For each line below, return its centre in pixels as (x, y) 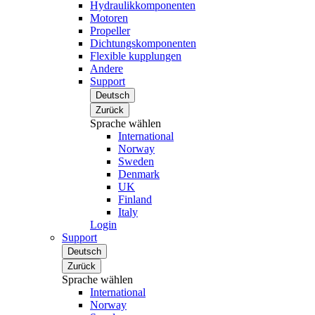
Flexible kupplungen (136, 56)
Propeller (110, 31)
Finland (135, 199)
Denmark (139, 174)
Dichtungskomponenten (143, 43)
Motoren (109, 18)
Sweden (136, 161)
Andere (107, 69)
